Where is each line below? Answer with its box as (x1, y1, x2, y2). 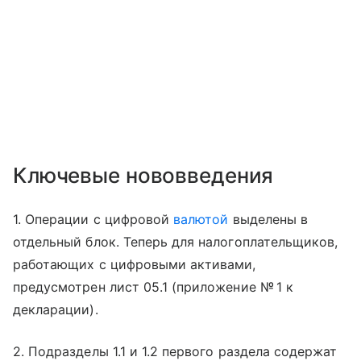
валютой (173, 211, 229, 228)
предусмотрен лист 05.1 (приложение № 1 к (13, 279, 293, 296)
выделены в (228, 211, 308, 228)
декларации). (13, 301, 102, 318)
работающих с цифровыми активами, (13, 256, 256, 273)
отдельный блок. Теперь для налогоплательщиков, (13, 234, 338, 251)
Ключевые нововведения (13, 163, 274, 189)
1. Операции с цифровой (13, 211, 174, 228)
